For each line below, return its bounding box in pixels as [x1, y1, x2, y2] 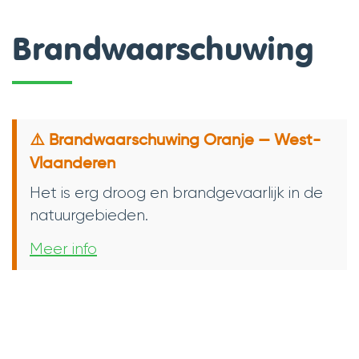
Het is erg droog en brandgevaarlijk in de [30, 183, 323, 202]
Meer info [30, 239, 97, 258]
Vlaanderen [30, 155, 115, 172]
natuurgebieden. [30, 205, 148, 224]
